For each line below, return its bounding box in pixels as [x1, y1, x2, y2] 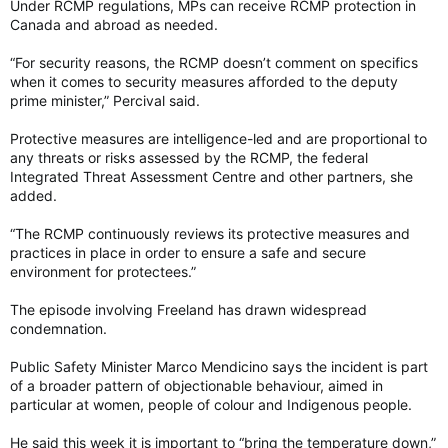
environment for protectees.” [10, 262, 196, 280]
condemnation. [10, 319, 107, 337]
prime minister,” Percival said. [10, 91, 200, 109]
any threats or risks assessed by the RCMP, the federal [10, 148, 368, 166]
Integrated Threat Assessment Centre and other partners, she [10, 167, 413, 185]
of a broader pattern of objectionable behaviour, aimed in [10, 376, 383, 394]
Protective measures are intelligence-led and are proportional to [10, 129, 427, 147]
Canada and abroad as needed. [10, 15, 218, 33]
